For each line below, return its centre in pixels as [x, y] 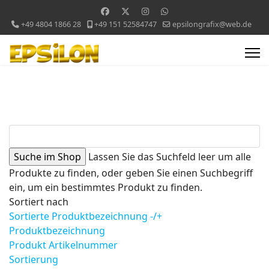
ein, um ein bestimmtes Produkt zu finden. [106, 187]
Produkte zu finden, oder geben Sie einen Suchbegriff [131, 173]
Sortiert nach [39, 202]
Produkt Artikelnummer [63, 245]
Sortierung [34, 259]
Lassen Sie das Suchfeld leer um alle [170, 157]
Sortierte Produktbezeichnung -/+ [86, 216]
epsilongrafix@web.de [212, 24]
